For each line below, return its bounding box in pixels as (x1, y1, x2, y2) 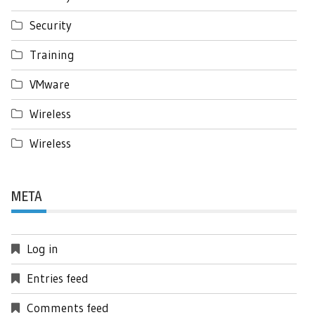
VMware (30, 76, 70, 91)
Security (30, 17, 72, 32)
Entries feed (27, 270, 89, 285)
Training (30, 46, 75, 62)
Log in (27, 240, 58, 256)
